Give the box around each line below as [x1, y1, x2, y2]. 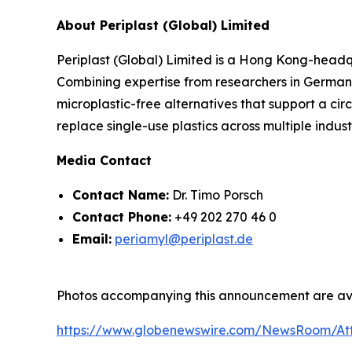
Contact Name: [72, 187, 169, 203]
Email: [72, 231, 112, 247]
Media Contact [57, 152, 152, 169]
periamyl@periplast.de [115, 231, 253, 247]
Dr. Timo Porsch [169, 187, 263, 203]
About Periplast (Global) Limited [57, 17, 269, 34]
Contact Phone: [72, 209, 171, 225]
